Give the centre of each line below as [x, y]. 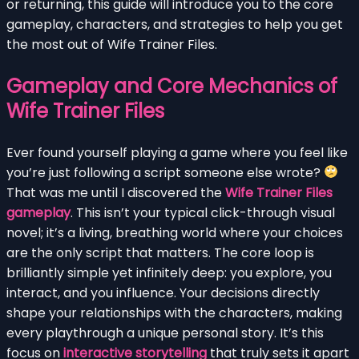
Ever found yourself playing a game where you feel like [177, 152]
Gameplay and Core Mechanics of [172, 86]
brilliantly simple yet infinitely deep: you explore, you [169, 272]
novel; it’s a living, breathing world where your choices [175, 232]
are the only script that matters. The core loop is [160, 252]
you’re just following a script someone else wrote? [165, 172]
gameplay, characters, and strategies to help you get [175, 24]
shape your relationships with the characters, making [174, 313]
